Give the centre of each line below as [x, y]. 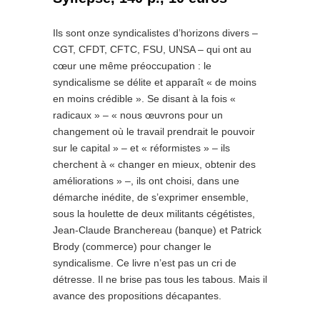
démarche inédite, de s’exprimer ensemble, [151, 197]
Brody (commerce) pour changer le [132, 246]
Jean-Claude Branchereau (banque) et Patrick [157, 230]
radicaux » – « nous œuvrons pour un [138, 115]
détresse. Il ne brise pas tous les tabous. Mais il [160, 279]
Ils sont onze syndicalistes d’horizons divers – [155, 33]
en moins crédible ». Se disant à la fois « [144, 99]
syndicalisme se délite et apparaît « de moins [155, 82]
